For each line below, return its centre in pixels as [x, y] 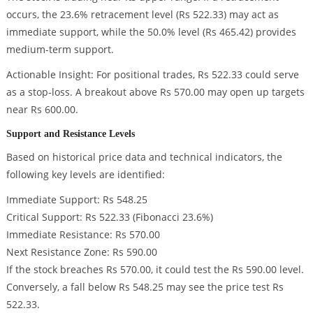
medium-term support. [60, 50]
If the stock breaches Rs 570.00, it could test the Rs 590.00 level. [155, 269]
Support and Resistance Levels [70, 133]
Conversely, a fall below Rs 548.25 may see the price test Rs [145, 286]
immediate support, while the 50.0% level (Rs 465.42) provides [151, 32]
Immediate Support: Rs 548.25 [77, 199]
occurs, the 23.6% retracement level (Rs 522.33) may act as [142, 15]
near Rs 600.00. [42, 110]
